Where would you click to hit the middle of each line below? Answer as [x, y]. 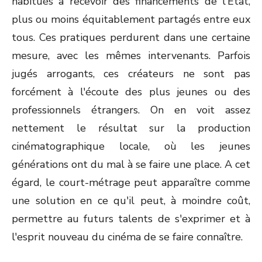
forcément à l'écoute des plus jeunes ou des [131, 92]
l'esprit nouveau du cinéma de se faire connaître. [127, 237]
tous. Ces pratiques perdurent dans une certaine [131, 37]
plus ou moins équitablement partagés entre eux [131, 19]
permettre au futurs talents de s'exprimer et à [131, 219]
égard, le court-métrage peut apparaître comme [131, 182]
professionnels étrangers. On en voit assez [131, 110]
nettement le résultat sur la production [131, 128]
